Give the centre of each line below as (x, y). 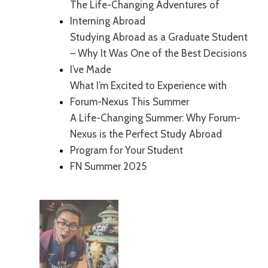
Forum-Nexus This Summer (130, 101)
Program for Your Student (127, 150)
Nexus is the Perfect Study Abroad (146, 134)
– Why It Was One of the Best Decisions (159, 53)
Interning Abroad (108, 21)
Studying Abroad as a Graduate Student (159, 37)
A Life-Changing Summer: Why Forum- (156, 118)
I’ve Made (91, 69)
